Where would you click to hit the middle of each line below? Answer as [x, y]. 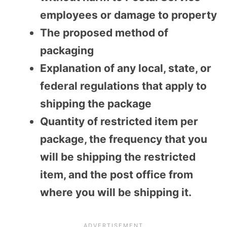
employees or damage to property [128, 15]
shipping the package [96, 104]
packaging [67, 51]
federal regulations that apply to [123, 86]
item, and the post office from [117, 175]
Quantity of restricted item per [119, 122]
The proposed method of [104, 33]
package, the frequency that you [124, 139]
